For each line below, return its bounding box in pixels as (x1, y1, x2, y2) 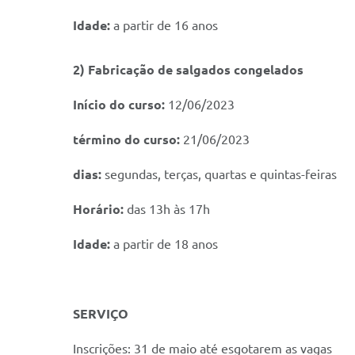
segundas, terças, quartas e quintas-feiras (105, 167, 337, 181)
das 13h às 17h (124, 202, 210, 216)
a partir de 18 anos (113, 237, 218, 251)
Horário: (73, 202, 124, 216)
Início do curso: (73, 97, 168, 112)
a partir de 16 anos (110, 18, 218, 32)
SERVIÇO (73, 307, 128, 321)
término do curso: (73, 132, 183, 147)
